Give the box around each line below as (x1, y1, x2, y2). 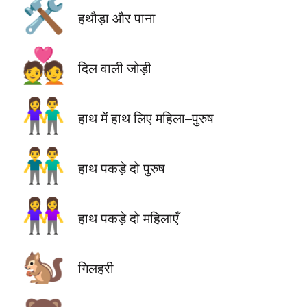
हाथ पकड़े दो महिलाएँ (77, 209, 179, 227)
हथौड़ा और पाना (77, 9, 156, 27)
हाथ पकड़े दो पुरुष (77, 159, 165, 177)
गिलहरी (77, 260, 114, 278)
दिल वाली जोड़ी (77, 59, 151, 77)
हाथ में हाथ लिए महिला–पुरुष (77, 109, 214, 127)
